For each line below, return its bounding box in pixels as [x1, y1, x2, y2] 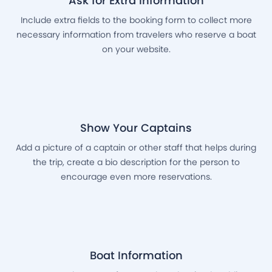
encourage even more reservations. [60, 171, 212, 183]
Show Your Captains [80, 120, 192, 136]
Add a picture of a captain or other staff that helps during [16, 141, 256, 154]
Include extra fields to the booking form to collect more [20, 14, 252, 27]
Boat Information [89, 248, 183, 263]
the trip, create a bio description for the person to [32, 156, 240, 169]
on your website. [101, 43, 171, 56]
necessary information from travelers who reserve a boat [16, 29, 256, 41]
